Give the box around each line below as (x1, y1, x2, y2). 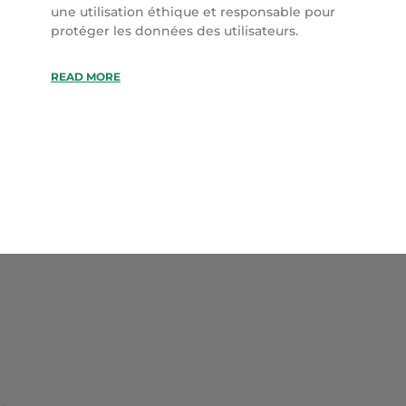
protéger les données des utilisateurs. (50, 22, 298, 39)
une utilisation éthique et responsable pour (50, 3, 335, 20)
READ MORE (50, 69, 121, 83)
